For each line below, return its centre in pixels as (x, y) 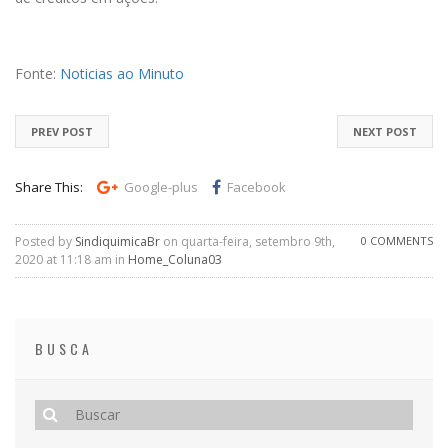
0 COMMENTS (397, 240)
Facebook (256, 186)
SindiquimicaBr (117, 241)
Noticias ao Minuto (122, 73)
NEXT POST (385, 131)
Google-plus (161, 186)
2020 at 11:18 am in (71, 259)
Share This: (49, 186)
